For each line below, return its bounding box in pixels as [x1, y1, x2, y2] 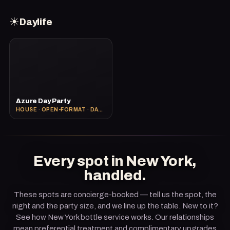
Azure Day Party [15, 97, 70, 105]
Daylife [19, 16, 52, 27]
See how [16, 213, 46, 221]
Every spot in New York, [33, 152, 197, 169]
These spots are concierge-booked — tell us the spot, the [13, 190, 217, 199]
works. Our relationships [129, 213, 214, 221]
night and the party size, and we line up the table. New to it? [12, 201, 218, 210]
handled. [84, 167, 146, 183]
